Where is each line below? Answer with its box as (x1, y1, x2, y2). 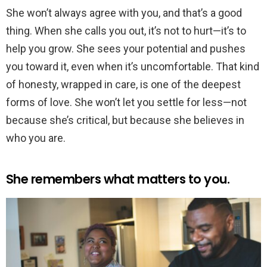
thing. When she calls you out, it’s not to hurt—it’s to (6, 24, 246, 37)
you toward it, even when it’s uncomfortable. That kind (6, 60, 259, 73)
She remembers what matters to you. (6, 170, 230, 188)
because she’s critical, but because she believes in (6, 113, 244, 126)
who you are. (6, 131, 66, 144)
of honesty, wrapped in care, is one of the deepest (6, 77, 241, 91)
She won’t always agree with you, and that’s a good (6, 6, 242, 19)
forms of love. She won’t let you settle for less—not (6, 95, 247, 108)
